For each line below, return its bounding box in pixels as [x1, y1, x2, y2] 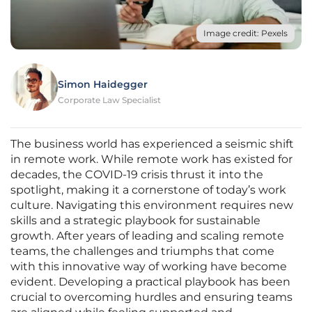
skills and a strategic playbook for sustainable [10, 214, 260, 228]
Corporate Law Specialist [58, 95, 161, 106]
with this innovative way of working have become [10, 260, 287, 274]
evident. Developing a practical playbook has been [10, 275, 290, 289]
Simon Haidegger [58, 78, 148, 91]
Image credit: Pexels [203, 28, 288, 39]
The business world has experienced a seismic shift [10, 137, 294, 151]
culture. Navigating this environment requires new [10, 198, 293, 212]
